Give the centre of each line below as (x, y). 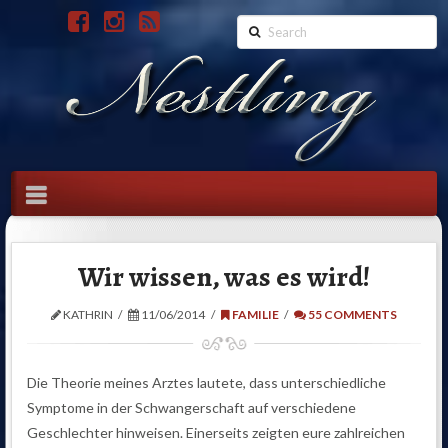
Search (257, 25)
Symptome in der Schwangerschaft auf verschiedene (192, 407)
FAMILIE (254, 315)
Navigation (105, 192)
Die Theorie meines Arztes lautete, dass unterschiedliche (207, 382)
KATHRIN (86, 315)
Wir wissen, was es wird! (224, 277)
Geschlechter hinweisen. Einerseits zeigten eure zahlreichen (216, 432)
